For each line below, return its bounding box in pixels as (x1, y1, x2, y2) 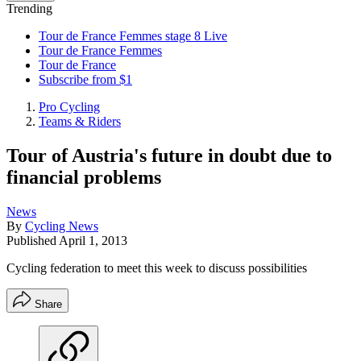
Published (6, 233, 59, 247)
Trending (6, 2, 52, 15)
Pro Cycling (39, 100, 100, 114)
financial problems (6, 166, 161, 188)
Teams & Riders (39, 114, 121, 128)
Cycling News (25, 218, 98, 233)
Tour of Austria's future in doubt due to (6, 144, 332, 166)
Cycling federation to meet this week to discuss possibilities (6, 260, 307, 275)
